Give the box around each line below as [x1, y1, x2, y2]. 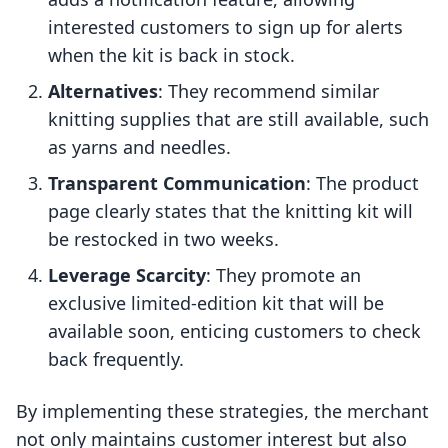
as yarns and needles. [48, 135, 231, 160]
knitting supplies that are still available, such [48, 107, 429, 132]
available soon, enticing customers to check [48, 319, 421, 344]
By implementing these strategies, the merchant [16, 399, 429, 424]
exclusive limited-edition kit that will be [48, 291, 384, 316]
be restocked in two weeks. [48, 227, 279, 252]
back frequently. [48, 347, 184, 372]
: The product [306, 171, 419, 196]
